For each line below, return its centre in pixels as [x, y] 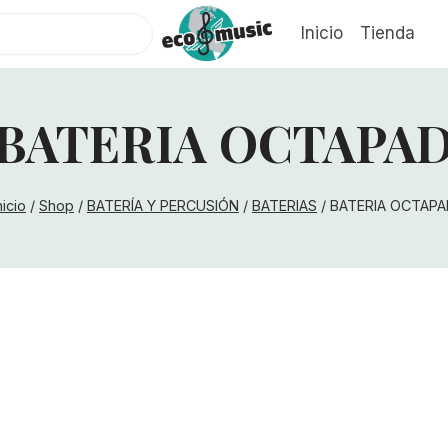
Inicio [321, 33]
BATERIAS [284, 205]
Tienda [387, 33]
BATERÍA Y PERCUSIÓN [163, 205]
